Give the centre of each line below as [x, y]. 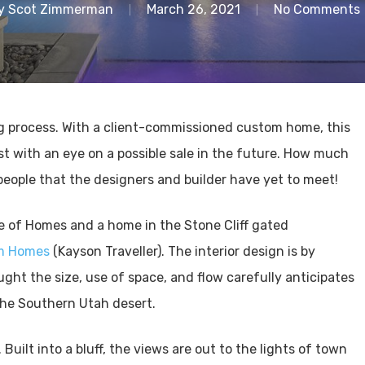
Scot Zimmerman [61, 9]
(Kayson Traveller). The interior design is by [182, 251]
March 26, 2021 [193, 9]
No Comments [317, 9]
